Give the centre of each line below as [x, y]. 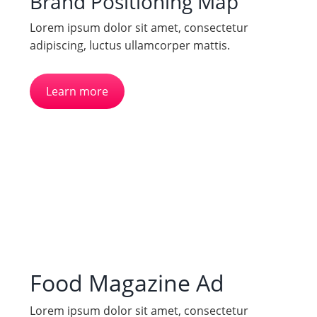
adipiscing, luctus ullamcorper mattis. [129, 45]
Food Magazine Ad [127, 283]
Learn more [77, 91]
